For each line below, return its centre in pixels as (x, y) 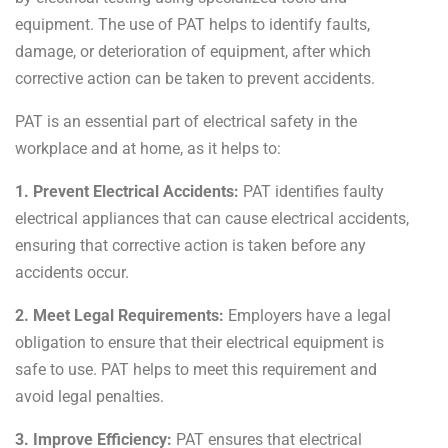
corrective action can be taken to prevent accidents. (195, 78)
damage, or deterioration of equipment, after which (193, 51)
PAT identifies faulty (311, 191)
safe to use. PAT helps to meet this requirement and (196, 369)
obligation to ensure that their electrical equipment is (199, 342)
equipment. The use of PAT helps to (140, 24)
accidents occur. (72, 272)
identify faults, (317, 24)
